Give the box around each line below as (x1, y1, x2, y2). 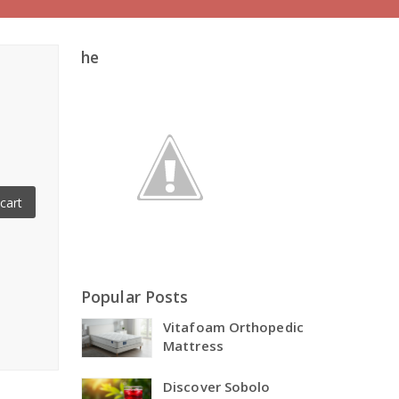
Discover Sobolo (163, 378, 271, 395)
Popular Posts (81, 286, 189, 307)
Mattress (163, 337, 224, 354)
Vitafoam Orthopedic (163, 318, 304, 336)
